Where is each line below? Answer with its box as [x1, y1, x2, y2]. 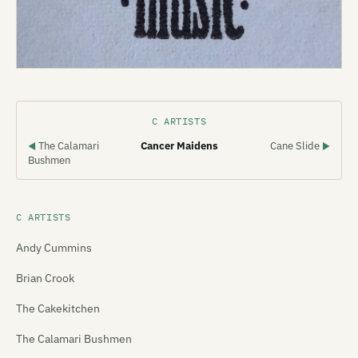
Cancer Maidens [140, 138, 218, 153]
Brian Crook [16, 270, 74, 285]
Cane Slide [270, 138, 322, 153]
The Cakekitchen [16, 300, 100, 316]
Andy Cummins [16, 240, 92, 255]
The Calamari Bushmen [16, 331, 132, 346]
